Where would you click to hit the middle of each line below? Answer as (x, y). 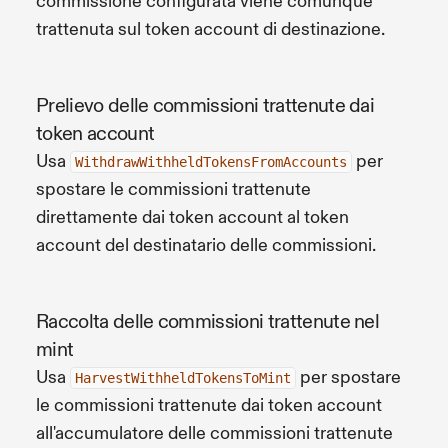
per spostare (348, 377)
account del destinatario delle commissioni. (206, 245)
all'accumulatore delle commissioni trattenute (214, 433)
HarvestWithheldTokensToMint (183, 377)
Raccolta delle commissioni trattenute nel (208, 321)
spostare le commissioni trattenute (173, 189)
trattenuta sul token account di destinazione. (210, 29)
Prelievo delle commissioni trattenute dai (205, 105)
